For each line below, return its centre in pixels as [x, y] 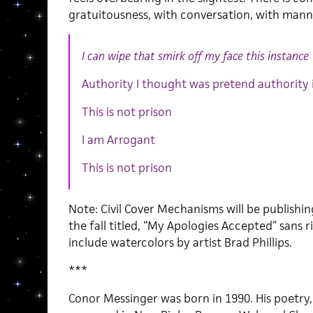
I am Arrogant [118, 139]
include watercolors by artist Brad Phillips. [180, 242]
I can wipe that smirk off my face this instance [195, 56]
